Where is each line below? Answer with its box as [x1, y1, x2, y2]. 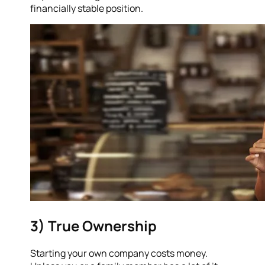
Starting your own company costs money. [30, 247, 208, 260]
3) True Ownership [30, 215, 157, 235]
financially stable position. [30, 1, 144, 15]
